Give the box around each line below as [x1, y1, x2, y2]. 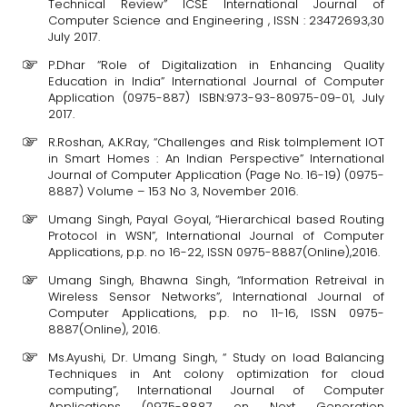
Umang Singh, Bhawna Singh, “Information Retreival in [48, 272, 384, 289]
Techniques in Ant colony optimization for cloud [48, 365, 384, 382]
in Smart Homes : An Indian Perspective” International [48, 150, 384, 167]
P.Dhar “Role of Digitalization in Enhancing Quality [48, 56, 384, 74]
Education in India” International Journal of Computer [48, 73, 384, 90]
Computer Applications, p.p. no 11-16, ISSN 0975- [48, 304, 384, 322]
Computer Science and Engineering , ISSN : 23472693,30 [48, 12, 384, 29]
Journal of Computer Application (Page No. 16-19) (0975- [48, 166, 384, 184]
